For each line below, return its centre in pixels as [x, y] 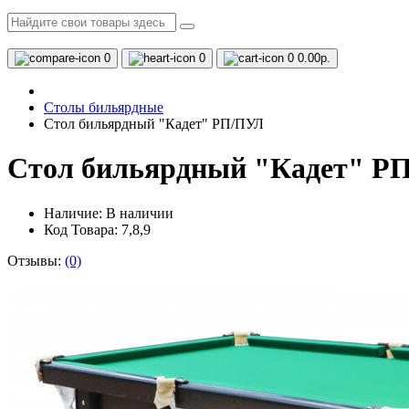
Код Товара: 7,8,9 [97, 229]
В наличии [140, 213]
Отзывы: [36, 260]
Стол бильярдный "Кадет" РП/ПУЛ [154, 124]
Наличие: [75, 213]
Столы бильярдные [104, 107]
